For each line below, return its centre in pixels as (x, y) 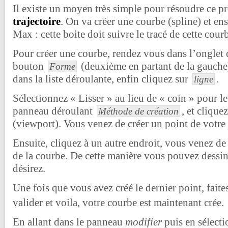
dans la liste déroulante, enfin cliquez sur (102, 79)
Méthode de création (138, 111)
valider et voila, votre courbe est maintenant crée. (118, 203)
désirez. (29, 169)
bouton (30, 66)
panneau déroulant (54, 111)
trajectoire (37, 22)
